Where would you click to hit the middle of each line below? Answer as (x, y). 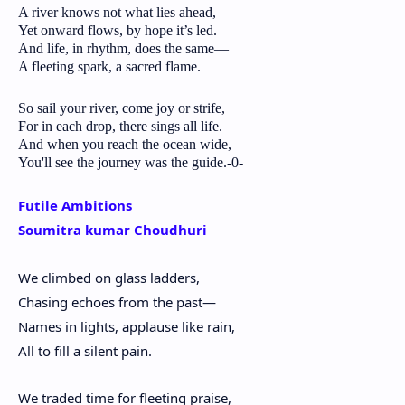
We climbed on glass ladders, (109, 277)
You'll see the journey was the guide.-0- (131, 162)
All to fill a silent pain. (85, 350)
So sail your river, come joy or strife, (122, 108)
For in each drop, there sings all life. (120, 126)
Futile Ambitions (75, 206)
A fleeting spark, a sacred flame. (109, 67)
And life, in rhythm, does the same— (123, 49)
